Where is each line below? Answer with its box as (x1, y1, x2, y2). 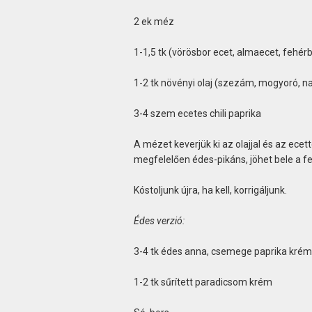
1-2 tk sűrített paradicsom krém (133, 276, 272, 288)
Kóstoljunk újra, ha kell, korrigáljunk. (133, 185, 287, 196)
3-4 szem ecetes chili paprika (133, 108, 261, 120)
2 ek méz (133, 16, 174, 28)
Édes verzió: (133, 215, 185, 227)
